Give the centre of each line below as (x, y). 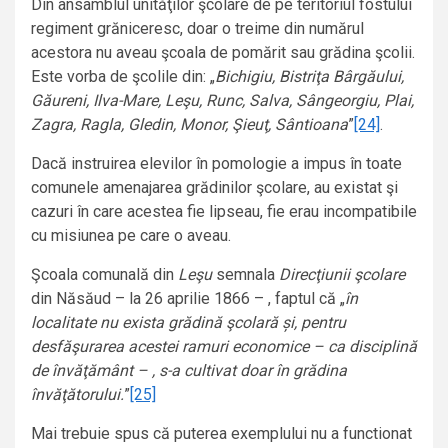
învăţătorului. (77, 395)
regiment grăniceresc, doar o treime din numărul (197, 29)
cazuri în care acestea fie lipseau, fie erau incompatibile (224, 212)
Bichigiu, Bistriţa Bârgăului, (309, 77)
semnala (245, 275)
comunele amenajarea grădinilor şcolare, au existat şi (214, 188)
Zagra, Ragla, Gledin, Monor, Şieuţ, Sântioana (189, 125)
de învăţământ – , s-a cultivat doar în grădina (189, 371)
